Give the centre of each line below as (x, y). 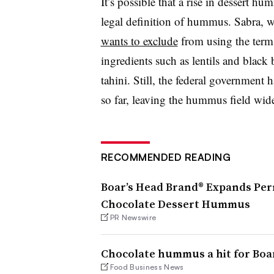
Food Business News (147, 267)
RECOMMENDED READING (165, 157)
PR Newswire (133, 217)
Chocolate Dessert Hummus (175, 204)
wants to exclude (139, 41)
